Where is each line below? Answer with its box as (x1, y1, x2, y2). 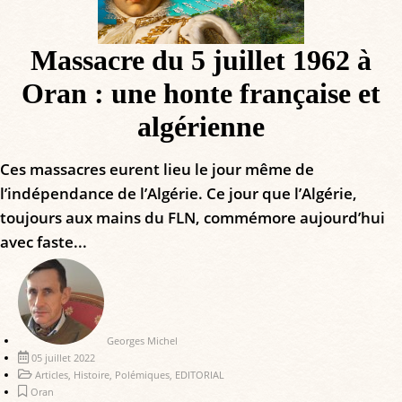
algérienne (137, 110, 265, 144)
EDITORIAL (175, 368, 224, 382)
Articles (35, 368, 68, 382)
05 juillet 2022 (31, 351, 95, 365)
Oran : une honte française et (22, 77, 380, 110)
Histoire (74, 368, 109, 382)
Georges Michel (107, 334, 178, 348)
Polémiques (115, 368, 170, 382)
